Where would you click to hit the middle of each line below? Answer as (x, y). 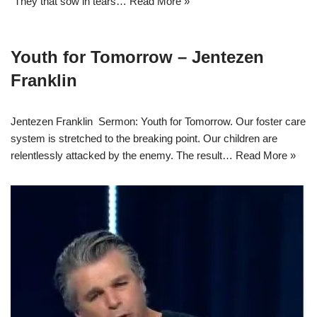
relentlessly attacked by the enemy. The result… (123, 156)
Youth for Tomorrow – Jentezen (137, 57)
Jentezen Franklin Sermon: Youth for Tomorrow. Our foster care (158, 122)
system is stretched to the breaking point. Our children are (144, 139)
